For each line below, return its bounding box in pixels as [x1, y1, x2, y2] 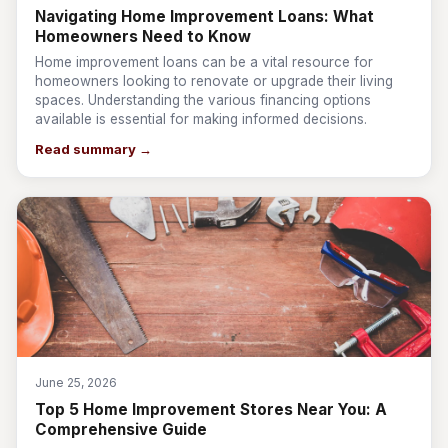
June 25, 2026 [35, 375, 117, 390]
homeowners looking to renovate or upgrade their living [35, 73, 393, 89]
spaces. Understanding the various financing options [35, 92, 371, 108]
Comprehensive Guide [35, 420, 207, 439]
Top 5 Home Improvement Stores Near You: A [35, 400, 387, 419]
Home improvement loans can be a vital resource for [35, 54, 373, 70]
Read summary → [35, 141, 152, 157]
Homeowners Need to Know [35, 27, 251, 46]
